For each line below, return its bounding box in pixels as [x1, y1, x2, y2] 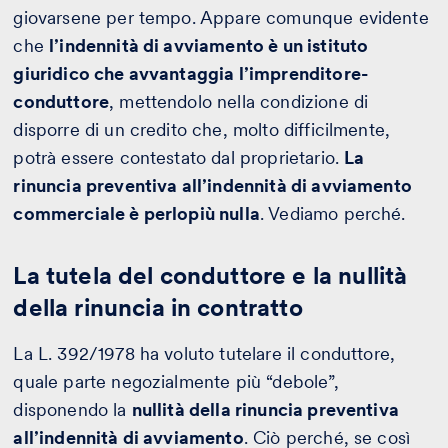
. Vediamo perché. [259, 202, 406, 224]
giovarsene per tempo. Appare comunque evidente [13, 6, 429, 28]
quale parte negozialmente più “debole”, [13, 370, 339, 392]
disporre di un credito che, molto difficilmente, [13, 118, 391, 140]
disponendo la [13, 398, 132, 420]
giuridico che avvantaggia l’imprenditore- [13, 62, 368, 84]
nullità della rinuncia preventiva [131, 398, 399, 420]
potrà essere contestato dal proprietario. [13, 146, 345, 168]
